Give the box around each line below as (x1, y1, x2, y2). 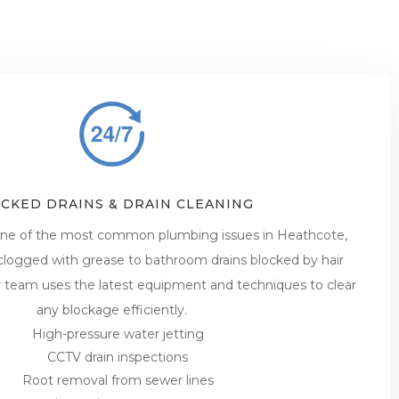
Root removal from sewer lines (21, 371, 214, 388)
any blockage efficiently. (36, 301, 187, 318)
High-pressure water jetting (31, 325, 204, 342)
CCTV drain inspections (47, 348, 189, 365)
